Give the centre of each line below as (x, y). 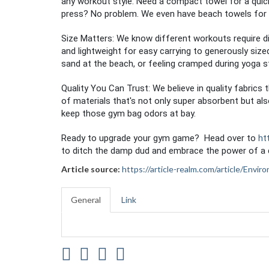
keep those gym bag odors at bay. (128, 113)
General (86, 200)
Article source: (91, 169)
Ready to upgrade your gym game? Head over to (160, 138)
